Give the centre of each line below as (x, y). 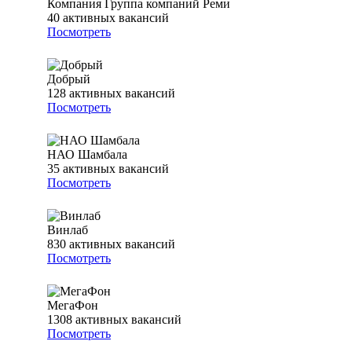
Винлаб (68, 230)
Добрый (69, 79)
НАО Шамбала (87, 155)
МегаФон (73, 306)
